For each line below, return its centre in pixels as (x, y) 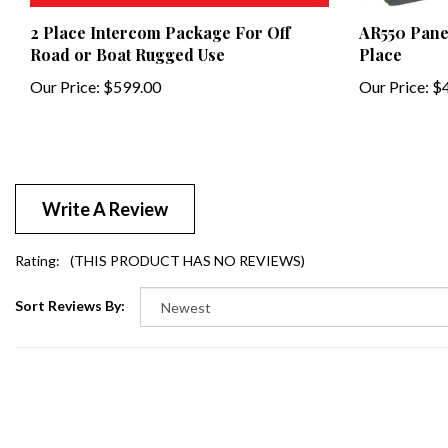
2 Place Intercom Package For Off (160, 17)
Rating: (37, 244)
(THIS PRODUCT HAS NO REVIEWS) (187, 244)
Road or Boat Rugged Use (127, 39)
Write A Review (105, 193)
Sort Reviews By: (70, 289)
